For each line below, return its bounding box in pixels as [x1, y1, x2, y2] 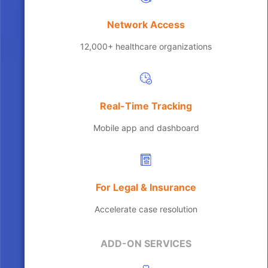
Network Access [107, 18, 185, 31]
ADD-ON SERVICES [100, 237, 191, 250]
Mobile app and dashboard [93, 122, 199, 133]
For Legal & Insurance [96, 181, 196, 193]
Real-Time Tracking [100, 99, 192, 112]
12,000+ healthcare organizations [80, 41, 212, 51]
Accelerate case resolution [95, 203, 197, 214]
